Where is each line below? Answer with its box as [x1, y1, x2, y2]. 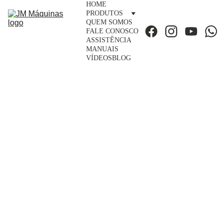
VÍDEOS [86, 54, 112, 62]
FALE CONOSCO [86, 27, 138, 35]
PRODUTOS [86, 9, 123, 17]
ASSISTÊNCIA [86, 36, 131, 44]
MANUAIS [86, 45, 118, 53]
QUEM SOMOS [86, 18, 132, 26]
